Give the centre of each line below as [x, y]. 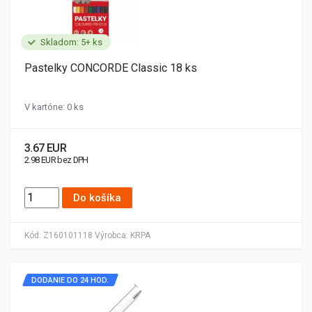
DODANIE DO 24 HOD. [70, 280]
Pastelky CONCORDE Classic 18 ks [111, 68]
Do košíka [97, 198]
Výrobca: [111, 235]
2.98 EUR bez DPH [56, 160]
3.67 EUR [45, 148]
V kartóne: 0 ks [54, 107]
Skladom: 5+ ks [71, 42]
